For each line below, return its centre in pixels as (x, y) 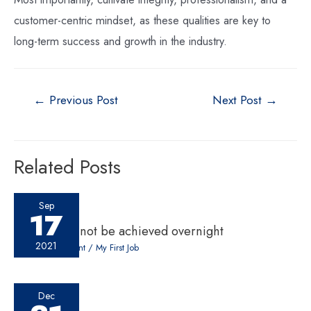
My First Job (117, 248)
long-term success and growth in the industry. (120, 41)
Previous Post (82, 100)
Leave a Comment (50, 248)
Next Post (238, 100)
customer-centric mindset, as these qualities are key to (142, 20)
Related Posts (67, 167)
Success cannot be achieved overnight (119, 231)
